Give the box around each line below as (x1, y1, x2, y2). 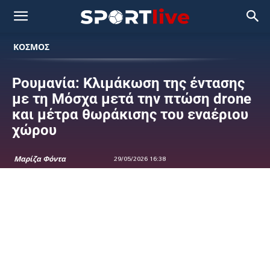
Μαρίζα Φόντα (14, 154, 66, 164)
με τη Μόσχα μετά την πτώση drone (12, 90, 251, 107)
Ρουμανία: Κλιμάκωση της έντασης (12, 75, 245, 92)
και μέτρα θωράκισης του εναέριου (12, 106, 248, 123)
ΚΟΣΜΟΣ (13, 41, 49, 52)
